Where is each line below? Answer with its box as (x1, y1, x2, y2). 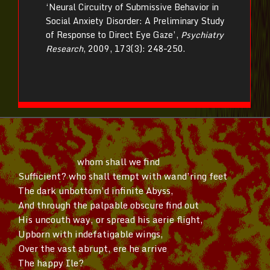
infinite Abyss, (109, 183, 174, 198)
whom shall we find (77, 154, 160, 169)
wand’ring (164, 168, 207, 183)
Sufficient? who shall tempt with (18, 168, 164, 183)
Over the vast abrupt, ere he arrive (18, 240, 167, 256)
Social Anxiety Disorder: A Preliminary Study (46, 14, 225, 28)
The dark (18, 183, 58, 198)
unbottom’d (58, 183, 109, 198)
